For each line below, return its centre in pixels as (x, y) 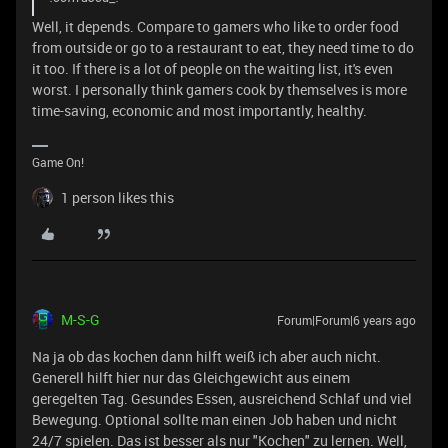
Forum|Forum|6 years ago (346, 320)
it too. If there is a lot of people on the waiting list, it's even (212, 68)
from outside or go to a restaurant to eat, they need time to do (223, 47)
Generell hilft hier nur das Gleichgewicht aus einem (191, 377)
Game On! (58, 162)
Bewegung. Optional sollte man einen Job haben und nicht (214, 419)
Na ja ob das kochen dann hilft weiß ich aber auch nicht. (206, 356)
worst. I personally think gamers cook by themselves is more (219, 89)
